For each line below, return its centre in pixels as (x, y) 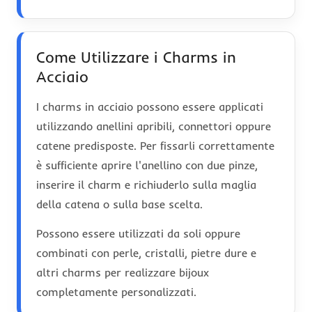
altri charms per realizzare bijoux (123, 272)
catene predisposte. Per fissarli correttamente (155, 145)
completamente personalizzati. (116, 291)
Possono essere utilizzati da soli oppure (138, 233)
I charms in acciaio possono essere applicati (150, 106)
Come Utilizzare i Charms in (136, 57)
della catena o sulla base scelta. (119, 204)
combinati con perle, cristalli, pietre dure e (146, 252)
